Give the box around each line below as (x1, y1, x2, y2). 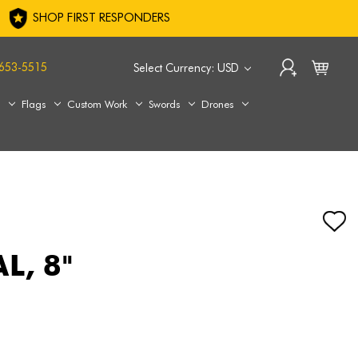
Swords (149, 97, 181, 110)
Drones (201, 97, 234, 110)
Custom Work (67, 97, 128, 110)
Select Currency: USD (133, 61, 242, 74)
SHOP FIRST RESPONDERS (30, 10, 170, 26)
